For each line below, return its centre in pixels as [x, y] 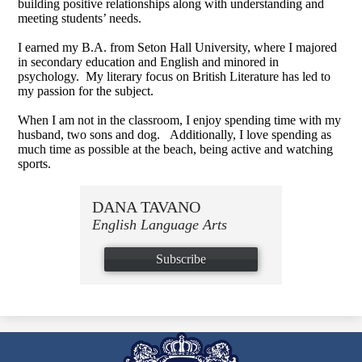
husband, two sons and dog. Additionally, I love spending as [175, 134]
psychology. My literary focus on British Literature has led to [175, 76]
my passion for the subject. [89, 90]
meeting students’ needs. [80, 18]
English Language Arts [160, 224]
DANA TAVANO [146, 206]
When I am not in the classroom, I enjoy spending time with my [180, 120]
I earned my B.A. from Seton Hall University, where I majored [178, 47]
